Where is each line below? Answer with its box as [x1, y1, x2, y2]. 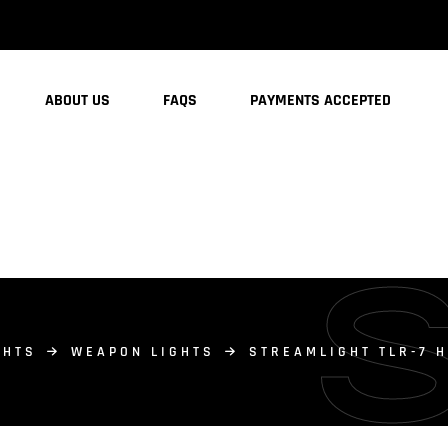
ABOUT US [45, 90, 111, 111]
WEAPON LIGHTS [71, 343, 215, 361]
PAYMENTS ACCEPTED [250, 90, 392, 111]
